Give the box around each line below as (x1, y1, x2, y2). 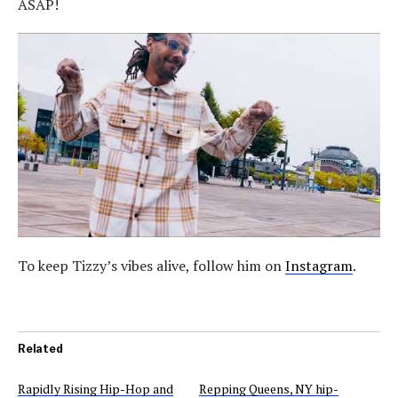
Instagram (285, 256, 353, 275)
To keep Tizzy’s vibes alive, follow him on (18, 256, 285, 275)
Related (18, 342, 63, 355)
